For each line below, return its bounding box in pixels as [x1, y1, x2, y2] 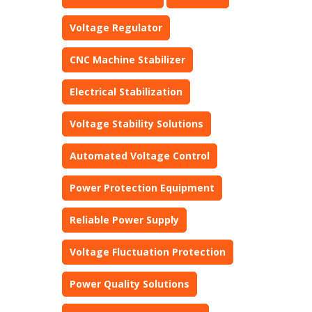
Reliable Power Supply [70, 213, 179, 226]
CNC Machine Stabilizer [70, 53, 185, 66]
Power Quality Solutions [70, 277, 189, 290]
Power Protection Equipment [70, 181, 214, 194]
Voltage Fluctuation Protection [70, 245, 226, 258]
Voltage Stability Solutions [70, 117, 203, 130]
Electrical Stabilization [70, 85, 182, 98]
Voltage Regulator [70, 21, 162, 34]
